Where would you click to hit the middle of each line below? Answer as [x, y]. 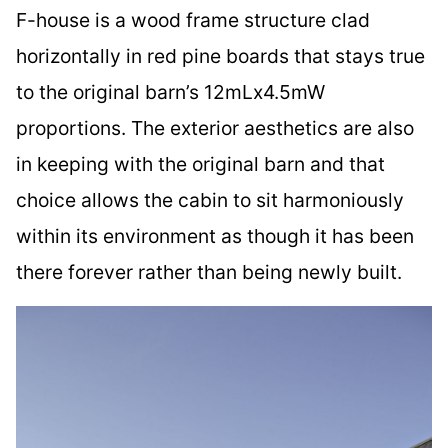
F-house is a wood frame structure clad [193, 20]
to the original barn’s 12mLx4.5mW [170, 92]
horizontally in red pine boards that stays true [220, 56]
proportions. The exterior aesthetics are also [215, 128]
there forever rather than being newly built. [209, 272]
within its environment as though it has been [215, 236]
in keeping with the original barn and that [200, 164]
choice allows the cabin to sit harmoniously [210, 200]
